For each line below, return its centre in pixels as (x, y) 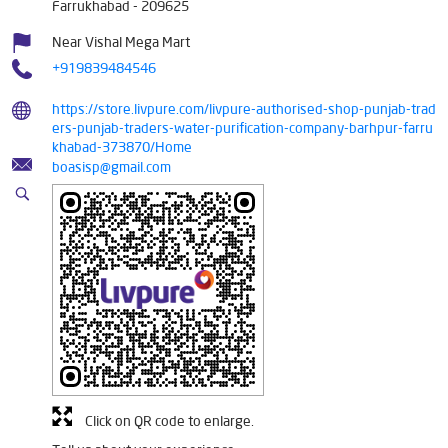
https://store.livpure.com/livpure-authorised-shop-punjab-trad (244, 108)
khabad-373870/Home (122, 146)
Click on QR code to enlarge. (169, 420)
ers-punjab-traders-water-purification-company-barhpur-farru (242, 127)
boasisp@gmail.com (111, 166)
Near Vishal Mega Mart (121, 41)
